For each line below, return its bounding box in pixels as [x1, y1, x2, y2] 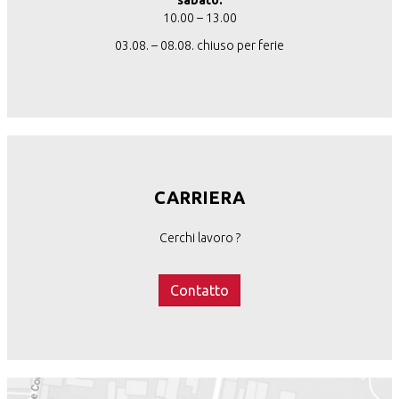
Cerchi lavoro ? [159, 231, 240, 246]
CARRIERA [154, 187, 245, 208]
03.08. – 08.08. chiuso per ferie [115, 38, 284, 53]
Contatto [170, 282, 229, 299]
